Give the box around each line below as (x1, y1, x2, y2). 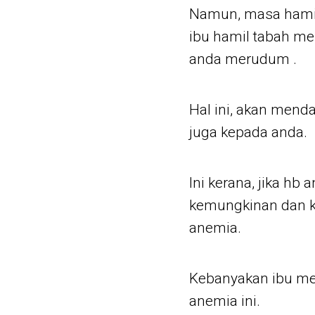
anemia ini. (188, 292, 260, 309)
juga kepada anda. (188, 124, 307, 141)
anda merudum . (188, 51, 297, 67)
